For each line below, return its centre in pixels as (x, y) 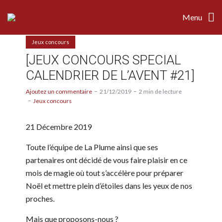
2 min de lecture (160, 91)
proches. (40, 198)
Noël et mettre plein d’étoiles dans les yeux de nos (109, 185)
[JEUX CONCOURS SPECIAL (103, 60)
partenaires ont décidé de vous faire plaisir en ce (107, 160)
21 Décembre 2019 (59, 126)
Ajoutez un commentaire (59, 91)
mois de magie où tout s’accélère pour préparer (105, 172)
